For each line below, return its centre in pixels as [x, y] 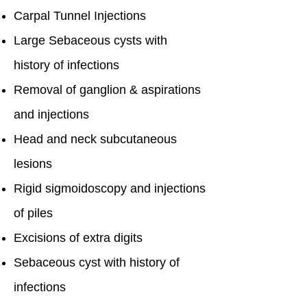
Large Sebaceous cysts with [90, 40]
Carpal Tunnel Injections [80, 16]
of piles [33, 213]
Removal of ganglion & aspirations [107, 90]
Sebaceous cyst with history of [97, 262]
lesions [33, 164]
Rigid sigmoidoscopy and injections [110, 188]
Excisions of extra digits [78, 238]
